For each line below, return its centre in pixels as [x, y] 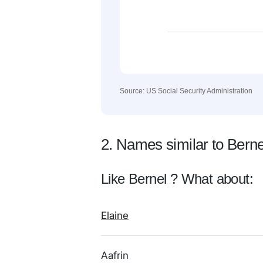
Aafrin [115, 255]
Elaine [115, 215]
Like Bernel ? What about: [177, 179]
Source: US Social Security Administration [186, 91]
